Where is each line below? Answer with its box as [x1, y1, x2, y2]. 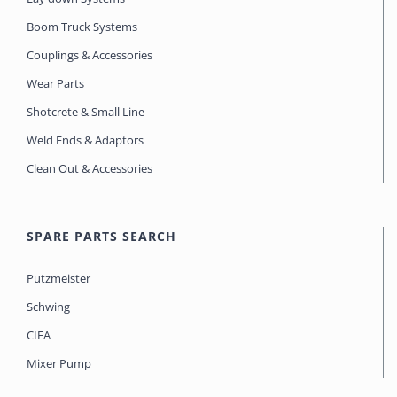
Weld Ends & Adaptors [27, 132, 144, 149]
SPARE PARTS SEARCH [27, 228, 176, 245]
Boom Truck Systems [27, 19, 137, 35]
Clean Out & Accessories [27, 160, 152, 177]
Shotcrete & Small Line [27, 104, 144, 121]
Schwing [27, 299, 70, 315]
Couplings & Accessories [27, 47, 152, 64]
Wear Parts [27, 75, 84, 92]
